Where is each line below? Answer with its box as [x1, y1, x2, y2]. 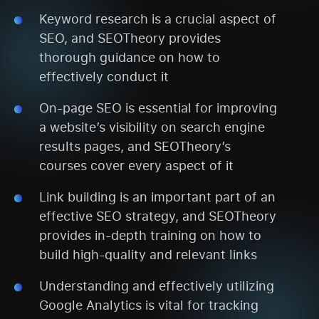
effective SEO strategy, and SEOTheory [39, 206, 276, 224]
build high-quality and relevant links [39, 245, 257, 263]
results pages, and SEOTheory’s [39, 137, 231, 155]
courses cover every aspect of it [39, 156, 234, 174]
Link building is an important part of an [39, 187, 276, 205]
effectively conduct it [39, 67, 169, 85]
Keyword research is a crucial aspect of [39, 9, 276, 27]
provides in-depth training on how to [39, 226, 261, 244]
